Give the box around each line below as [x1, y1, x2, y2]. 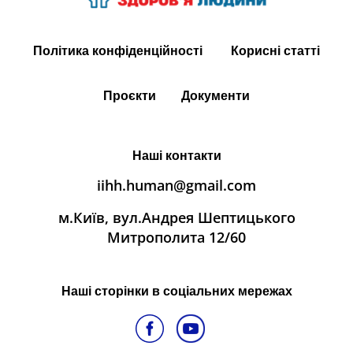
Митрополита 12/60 [107, 228, 246, 247]
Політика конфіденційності [33, 43, 206, 58]
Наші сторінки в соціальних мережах [61, 283, 292, 299]
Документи [181, 87, 250, 103]
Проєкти [103, 87, 156, 103]
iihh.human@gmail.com [97, 176, 256, 195]
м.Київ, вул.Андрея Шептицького [58, 208, 295, 227]
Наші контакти [132, 147, 221, 163]
